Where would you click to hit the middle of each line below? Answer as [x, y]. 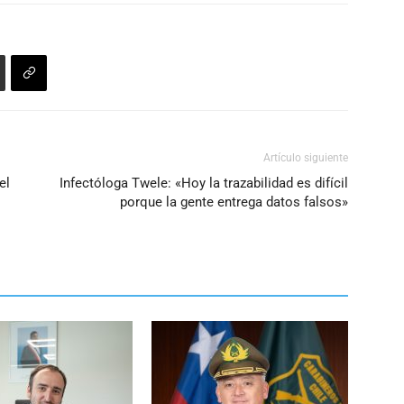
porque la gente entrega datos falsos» [234, 202]
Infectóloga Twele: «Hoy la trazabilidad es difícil [204, 183]
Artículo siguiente [306, 158]
